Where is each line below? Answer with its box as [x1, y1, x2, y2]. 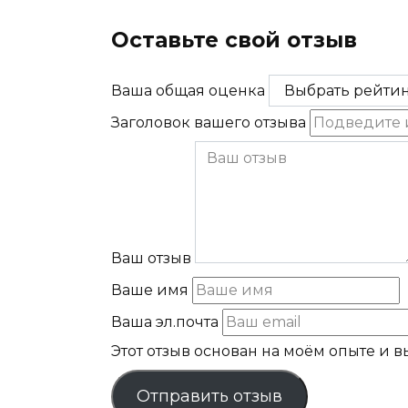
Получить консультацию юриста [111, 6, 360, 25]
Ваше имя [111, 280, 189, 299]
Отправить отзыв [136, 385, 282, 406]
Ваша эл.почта [111, 312, 219, 331]
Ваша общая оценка [111, 81, 265, 99]
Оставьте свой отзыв [111, 27, 357, 54]
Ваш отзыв [111, 249, 191, 267]
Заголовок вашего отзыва [111, 113, 306, 131]
